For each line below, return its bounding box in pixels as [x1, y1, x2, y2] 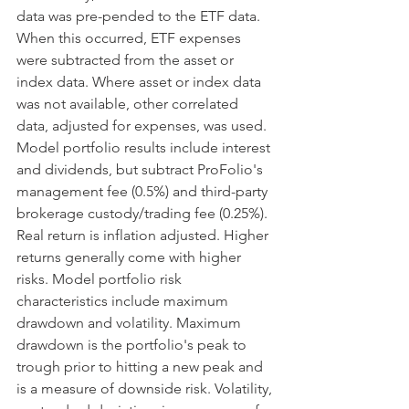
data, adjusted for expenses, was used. [16, 116, 270, 134]
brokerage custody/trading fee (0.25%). [16, 204, 271, 222]
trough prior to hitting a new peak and [16, 357, 267, 375]
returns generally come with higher [16, 247, 245, 266]
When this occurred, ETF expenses [16, 28, 245, 47]
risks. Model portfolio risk [16, 269, 185, 288]
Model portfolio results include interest [16, 138, 274, 156]
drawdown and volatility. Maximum [16, 313, 245, 331]
